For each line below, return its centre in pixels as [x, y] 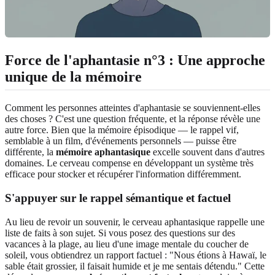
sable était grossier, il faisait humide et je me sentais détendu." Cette [135, 266]
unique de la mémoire [73, 77]
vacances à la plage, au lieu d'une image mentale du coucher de [127, 244]
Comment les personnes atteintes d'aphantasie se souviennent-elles [133, 108]
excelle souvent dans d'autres [207, 152]
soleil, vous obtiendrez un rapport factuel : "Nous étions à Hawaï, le [136, 255]
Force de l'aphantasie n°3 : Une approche [135, 60]
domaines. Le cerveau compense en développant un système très [129, 163]
